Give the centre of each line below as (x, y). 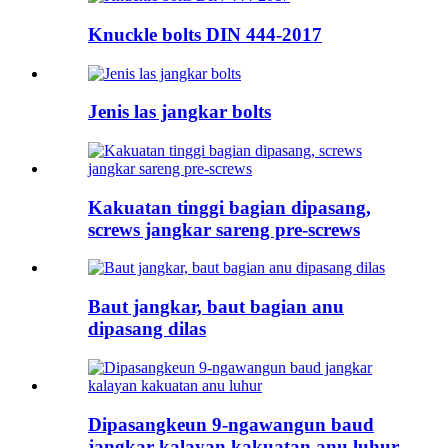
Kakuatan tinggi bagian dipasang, (229, 207)
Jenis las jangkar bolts (179, 112)
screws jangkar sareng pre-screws (224, 229)
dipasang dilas (147, 329)
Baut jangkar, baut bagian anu (216, 307)
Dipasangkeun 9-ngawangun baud (231, 424)
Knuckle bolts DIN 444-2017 (205, 34)
